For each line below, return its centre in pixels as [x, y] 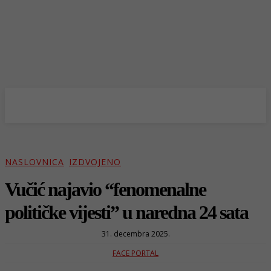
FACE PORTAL [135, 253]
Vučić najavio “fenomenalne [105, 189]
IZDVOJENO [95, 162]
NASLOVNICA [34, 162]
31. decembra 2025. [135, 233]
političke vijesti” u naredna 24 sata [126, 212]
